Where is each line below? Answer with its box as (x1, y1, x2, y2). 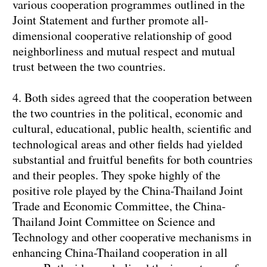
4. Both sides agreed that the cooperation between (13, 89, 252, 106)
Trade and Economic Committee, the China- (13, 198, 226, 215)
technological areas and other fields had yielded (13, 136, 243, 153)
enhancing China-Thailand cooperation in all (13, 244, 228, 261)
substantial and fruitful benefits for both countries (13, 151, 253, 168)
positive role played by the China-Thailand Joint (13, 182, 243, 199)
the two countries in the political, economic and (13, 105, 243, 122)
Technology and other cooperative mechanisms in (13, 229, 252, 246)
